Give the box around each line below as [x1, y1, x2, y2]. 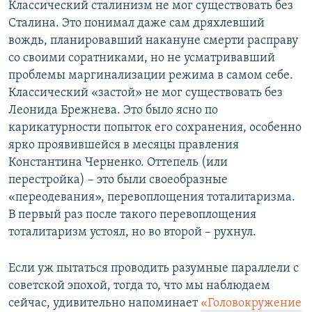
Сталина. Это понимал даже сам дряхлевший [8, 17, 265, 31]
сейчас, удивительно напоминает [8, 297, 201, 311]
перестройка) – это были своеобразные [8, 173, 228, 187]
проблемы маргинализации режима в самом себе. [8, 69, 293, 83]
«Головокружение [201, 297, 302, 311]
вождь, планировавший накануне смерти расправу [8, 34, 298, 48]
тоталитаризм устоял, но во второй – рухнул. [8, 226, 256, 240]
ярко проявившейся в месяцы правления [8, 139, 239, 153]
